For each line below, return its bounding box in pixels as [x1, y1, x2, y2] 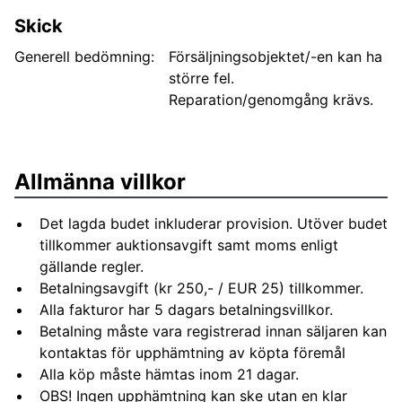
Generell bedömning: [14, 48, 154, 66]
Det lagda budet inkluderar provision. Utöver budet [39, 214, 388, 232]
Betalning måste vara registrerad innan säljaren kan [39, 322, 387, 340]
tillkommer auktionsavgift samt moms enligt [39, 236, 338, 254]
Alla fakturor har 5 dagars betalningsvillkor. [39, 301, 333, 319]
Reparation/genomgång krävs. [169, 91, 373, 109]
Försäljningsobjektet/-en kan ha [169, 48, 382, 66]
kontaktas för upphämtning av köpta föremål [39, 344, 345, 362]
